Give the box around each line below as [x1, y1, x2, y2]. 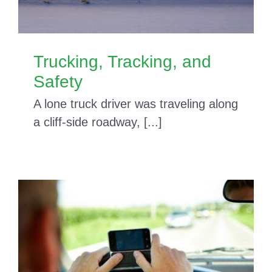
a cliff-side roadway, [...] [33, 115, 162, 129]
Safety [33, 72, 83, 91]
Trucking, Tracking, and [33, 52, 211, 71]
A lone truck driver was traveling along [33, 97, 238, 110]
